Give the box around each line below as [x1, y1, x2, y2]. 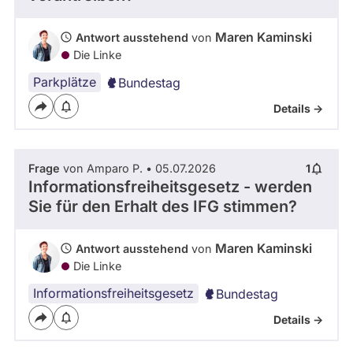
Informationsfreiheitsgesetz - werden [28, 177, 312, 197]
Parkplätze [33, 74, 96, 91]
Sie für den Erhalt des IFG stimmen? [28, 197, 297, 217]
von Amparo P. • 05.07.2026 [60, 162, 216, 176]
